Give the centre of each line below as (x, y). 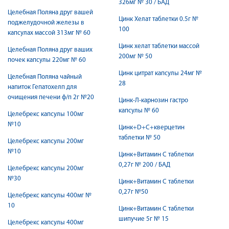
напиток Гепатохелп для (42, 87)
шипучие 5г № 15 (144, 219)
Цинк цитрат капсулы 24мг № (160, 73)
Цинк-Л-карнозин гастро (153, 100)
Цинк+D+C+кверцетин (152, 128)
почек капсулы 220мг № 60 (47, 60)
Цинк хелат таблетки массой (159, 46)
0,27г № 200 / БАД (144, 165)
